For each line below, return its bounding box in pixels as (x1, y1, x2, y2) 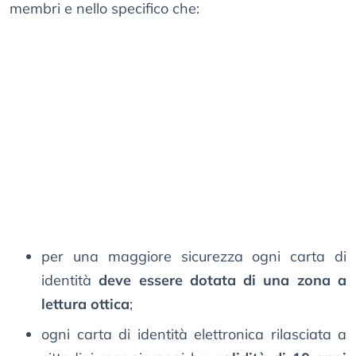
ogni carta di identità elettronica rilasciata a (41, 325, 346, 344)
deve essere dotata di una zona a (99, 271, 347, 290)
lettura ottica (41, 295, 130, 314)
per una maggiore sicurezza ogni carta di (41, 247, 346, 266)
